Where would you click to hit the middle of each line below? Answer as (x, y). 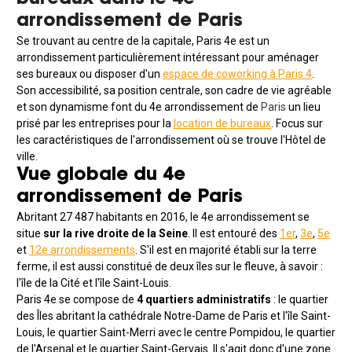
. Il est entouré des (234, 234)
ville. (27, 157)
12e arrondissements (82, 250)
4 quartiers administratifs (204, 300)
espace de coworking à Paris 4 (237, 74)
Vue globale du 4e (101, 176)
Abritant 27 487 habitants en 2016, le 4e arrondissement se (163, 217)
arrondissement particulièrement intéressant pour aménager (168, 58)
